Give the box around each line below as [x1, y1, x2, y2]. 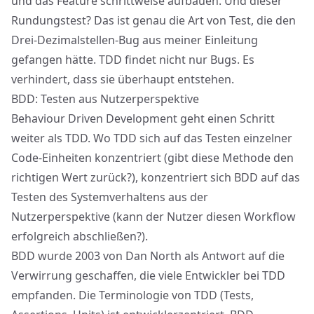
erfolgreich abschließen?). [11, 228, 148, 244]
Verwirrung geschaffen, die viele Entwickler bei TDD [11, 268, 285, 283]
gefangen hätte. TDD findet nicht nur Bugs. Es [11, 52, 254, 67]
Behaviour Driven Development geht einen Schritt [11, 111, 275, 126]
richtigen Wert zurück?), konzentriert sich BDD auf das [11, 170, 300, 185]
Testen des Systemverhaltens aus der [11, 189, 208, 205]
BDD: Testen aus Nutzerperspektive [11, 91, 199, 107]
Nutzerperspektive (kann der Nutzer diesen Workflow [11, 209, 296, 224]
